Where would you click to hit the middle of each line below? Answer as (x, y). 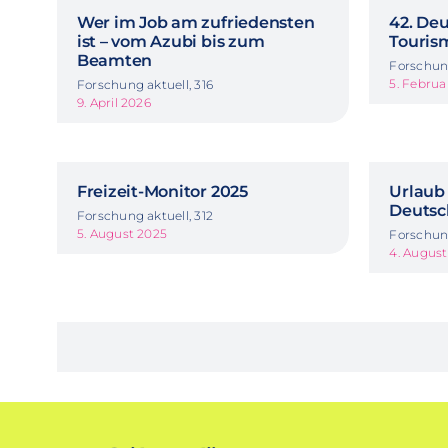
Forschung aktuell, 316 (145, 84)
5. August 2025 (122, 233)
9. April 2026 (113, 102)
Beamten (114, 60)
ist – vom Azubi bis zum (170, 41)
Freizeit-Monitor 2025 (162, 191)
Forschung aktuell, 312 (145, 215)
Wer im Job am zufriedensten (195, 22)
